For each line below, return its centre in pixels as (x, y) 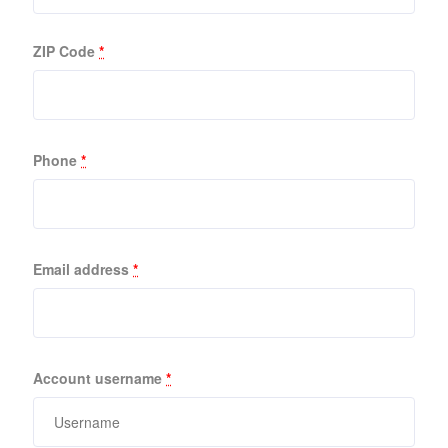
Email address (83, 269)
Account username (99, 378)
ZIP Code (64, 51)
